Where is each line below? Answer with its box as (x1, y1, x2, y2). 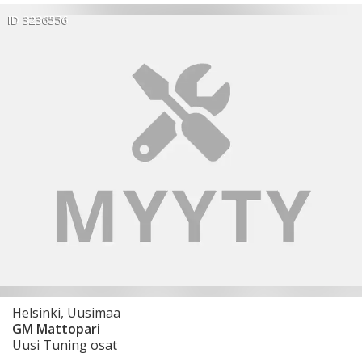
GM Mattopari (12, 319, 100, 338)
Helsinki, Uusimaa (12, 303, 120, 322)
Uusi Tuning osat (12, 335, 117, 354)
